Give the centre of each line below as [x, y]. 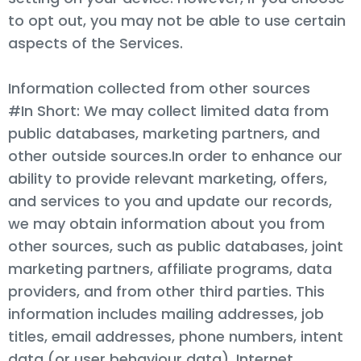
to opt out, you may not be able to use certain [177, 20]
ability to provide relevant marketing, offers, [168, 178]
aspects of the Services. [95, 43]
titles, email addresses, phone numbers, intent [176, 336]
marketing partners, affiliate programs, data [170, 268]
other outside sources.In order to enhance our [175, 156]
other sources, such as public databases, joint [176, 246]
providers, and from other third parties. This [166, 291]
